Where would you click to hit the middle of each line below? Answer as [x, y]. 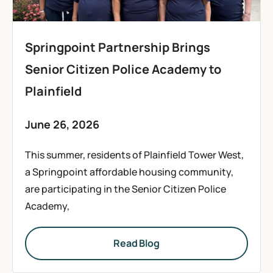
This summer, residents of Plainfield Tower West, [134, 155]
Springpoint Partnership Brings [118, 47]
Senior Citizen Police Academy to [123, 69]
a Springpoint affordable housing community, [129, 172]
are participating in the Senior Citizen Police [126, 189]
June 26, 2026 [62, 124]
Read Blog [136, 243]
